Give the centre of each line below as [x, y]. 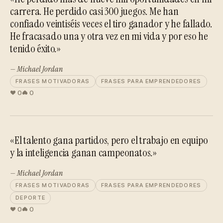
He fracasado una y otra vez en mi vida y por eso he [109, 36]
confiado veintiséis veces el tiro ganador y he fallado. [111, 24]
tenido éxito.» [35, 49]
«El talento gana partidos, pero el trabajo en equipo [109, 140]
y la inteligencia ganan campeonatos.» [83, 153]
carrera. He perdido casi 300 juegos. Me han [94, 11]
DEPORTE [31, 198]
